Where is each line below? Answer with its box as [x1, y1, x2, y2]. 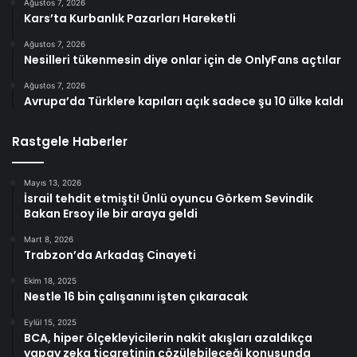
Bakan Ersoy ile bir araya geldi [24, 206, 198, 222]
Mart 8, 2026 [24, 234, 73, 245]
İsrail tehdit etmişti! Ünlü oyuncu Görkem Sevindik [24, 190, 313, 207]
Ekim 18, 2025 [24, 276, 76, 286]
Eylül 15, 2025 [24, 317, 76, 328]
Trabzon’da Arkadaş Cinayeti [24, 247, 196, 264]
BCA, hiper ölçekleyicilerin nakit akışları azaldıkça [24, 330, 312, 347]
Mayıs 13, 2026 [24, 178, 81, 188]
